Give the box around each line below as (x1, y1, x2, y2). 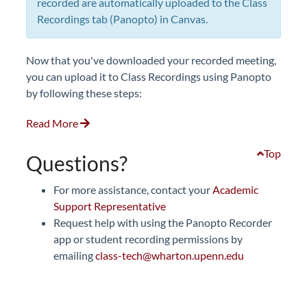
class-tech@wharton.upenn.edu (95, 249, 244, 262)
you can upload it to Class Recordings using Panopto (26, 70, 271, 83)
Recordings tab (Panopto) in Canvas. (37, 12, 210, 25)
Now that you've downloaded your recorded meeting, (26, 53, 276, 66)
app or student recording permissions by (53, 232, 243, 245)
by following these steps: (26, 86, 142, 99)
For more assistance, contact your (53, 183, 212, 196)
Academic (212, 183, 258, 196)
